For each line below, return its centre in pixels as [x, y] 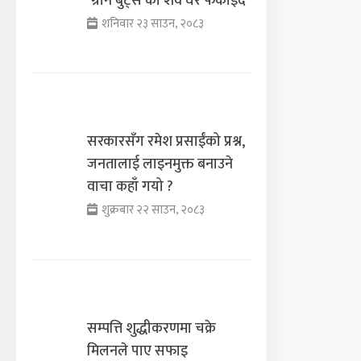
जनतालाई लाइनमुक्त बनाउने [160, 165]
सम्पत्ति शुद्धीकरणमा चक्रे [152, 328]
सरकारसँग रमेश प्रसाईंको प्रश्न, [166, 142]
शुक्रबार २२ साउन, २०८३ [151, 210]
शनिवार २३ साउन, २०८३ [151, 23]
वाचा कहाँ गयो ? [131, 187]
